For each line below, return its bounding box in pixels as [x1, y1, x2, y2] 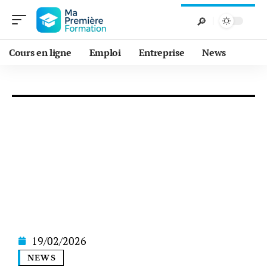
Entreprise [138, 46, 185, 59]
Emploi [89, 46, 121, 59]
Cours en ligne [9, 46, 72, 59]
